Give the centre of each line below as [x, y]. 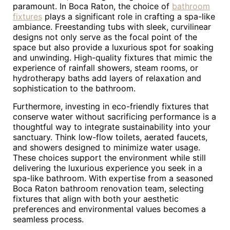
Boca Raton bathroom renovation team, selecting [108, 188]
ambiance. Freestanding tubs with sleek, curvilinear [112, 27]
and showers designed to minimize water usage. [107, 147]
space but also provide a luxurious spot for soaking [113, 47]
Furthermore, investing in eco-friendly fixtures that [111, 106]
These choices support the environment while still [109, 158]
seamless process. [48, 219]
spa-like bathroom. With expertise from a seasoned [113, 178]
